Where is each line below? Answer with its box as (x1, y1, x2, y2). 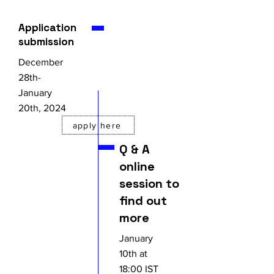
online (119, 158, 155, 174)
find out (119, 193, 167, 209)
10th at (119, 248, 147, 259)
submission (18, 35, 74, 48)
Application (18, 21, 76, 34)
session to (119, 176, 179, 191)
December (18, 57, 63, 67)
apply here (72, 120, 122, 130)
